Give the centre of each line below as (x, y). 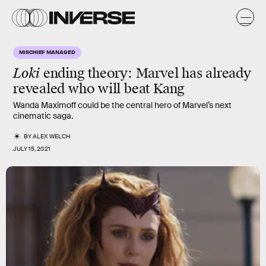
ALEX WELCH (52, 136)
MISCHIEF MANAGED (47, 52)
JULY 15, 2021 (32, 149)
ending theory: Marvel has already (145, 73)
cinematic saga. (43, 116)
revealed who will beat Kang (99, 89)
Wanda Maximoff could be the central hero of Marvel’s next (122, 105)
